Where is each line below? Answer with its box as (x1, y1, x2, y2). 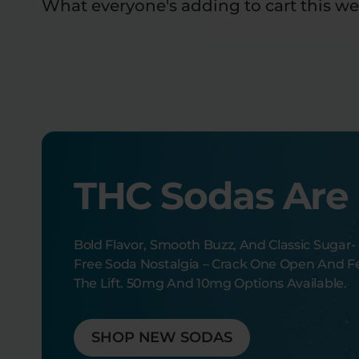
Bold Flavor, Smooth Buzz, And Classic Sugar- (74, 237, 356, 253)
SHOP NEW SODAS (91, 329, 232, 347)
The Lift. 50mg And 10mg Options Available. (74, 276, 347, 292)
